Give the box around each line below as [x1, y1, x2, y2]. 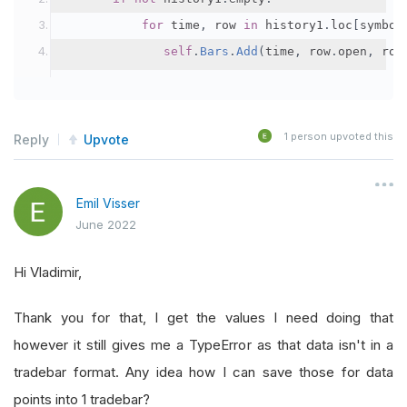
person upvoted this [288, 129, 393, 143]
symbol [360, 18, 403, 32]
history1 [258, 18, 323, 32]
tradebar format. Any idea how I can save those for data [14, 362, 393, 381]
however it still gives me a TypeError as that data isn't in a [14, 335, 393, 353]
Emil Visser [76, 194, 140, 211]
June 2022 [75, 216, 136, 232]
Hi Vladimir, [14, 263, 82, 281]
